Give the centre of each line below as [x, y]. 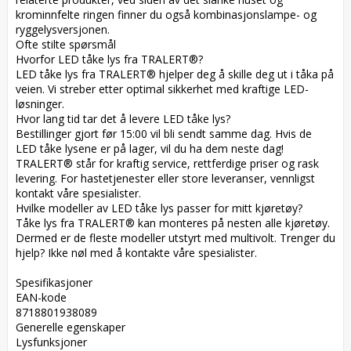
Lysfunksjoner [54, 342]
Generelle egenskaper [74, 327]
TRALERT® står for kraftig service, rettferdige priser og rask [167, 163]
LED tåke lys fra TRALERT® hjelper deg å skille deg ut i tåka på [175, 74]
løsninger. [43, 103]
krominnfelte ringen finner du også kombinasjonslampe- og [166, 14]
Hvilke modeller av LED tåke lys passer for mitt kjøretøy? [162, 208]
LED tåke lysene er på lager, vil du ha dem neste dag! [150, 148]
